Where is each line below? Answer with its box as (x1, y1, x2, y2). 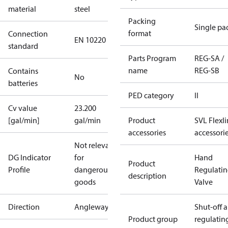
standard (8, 41, 38, 51)
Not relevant (74, 140, 117, 150)
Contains (8, 66, 38, 76)
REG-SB (194, 65, 219, 75)
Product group (128, 214, 178, 224)
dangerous (74, 164, 111, 175)
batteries (8, 78, 38, 88)
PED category (128, 90, 174, 100)
